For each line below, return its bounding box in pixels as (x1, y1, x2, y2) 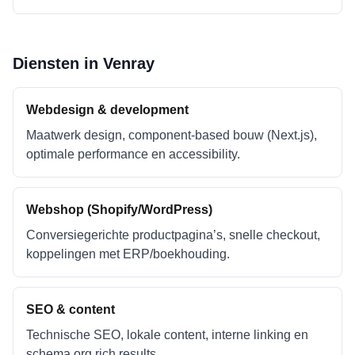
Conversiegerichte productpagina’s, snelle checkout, (26, 228, 320, 242)
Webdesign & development (26, 103, 189, 116)
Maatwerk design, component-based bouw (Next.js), (26, 128, 317, 142)
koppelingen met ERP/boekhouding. (26, 247, 230, 261)
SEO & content (26, 303, 115, 316)
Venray (103, 55, 155, 72)
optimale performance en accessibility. (26, 147, 240, 161)
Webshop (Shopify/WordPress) (26, 203, 212, 216)
